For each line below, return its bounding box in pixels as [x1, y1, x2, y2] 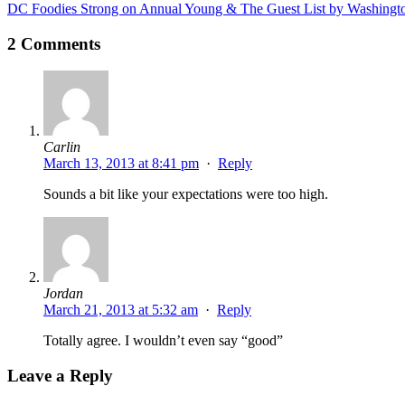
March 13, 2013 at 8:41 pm [43, 155, 199, 172]
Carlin [43, 139, 80, 155]
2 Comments [7, 33, 100, 53]
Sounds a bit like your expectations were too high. [43, 186, 328, 202]
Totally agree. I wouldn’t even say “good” [43, 333, 283, 349]
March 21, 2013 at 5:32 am [43, 302, 198, 318]
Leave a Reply [7, 366, 113, 386]
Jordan [43, 286, 83, 302]
